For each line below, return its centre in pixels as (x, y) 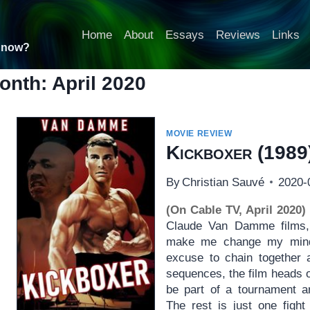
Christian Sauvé (224, 182)
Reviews (238, 35)
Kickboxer (209, 152)
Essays (184, 35)
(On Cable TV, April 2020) (236, 210)
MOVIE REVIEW (199, 134)
